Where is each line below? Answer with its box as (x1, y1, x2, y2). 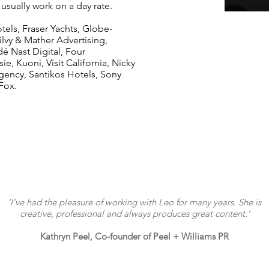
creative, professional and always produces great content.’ (19, 208, 250, 219)
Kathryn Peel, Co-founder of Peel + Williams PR (40, 231, 229, 242)
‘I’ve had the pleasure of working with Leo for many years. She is (8, 196, 261, 208)
